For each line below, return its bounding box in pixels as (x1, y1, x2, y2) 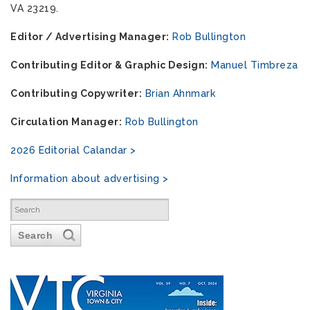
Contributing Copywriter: (10, 88, 142, 100)
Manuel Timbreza (211, 60, 298, 71)
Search (18, 230, 53, 241)
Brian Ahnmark (145, 88, 215, 100)
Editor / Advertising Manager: (10, 31, 170, 43)
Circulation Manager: (10, 116, 122, 128)
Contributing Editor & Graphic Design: (10, 60, 208, 71)
